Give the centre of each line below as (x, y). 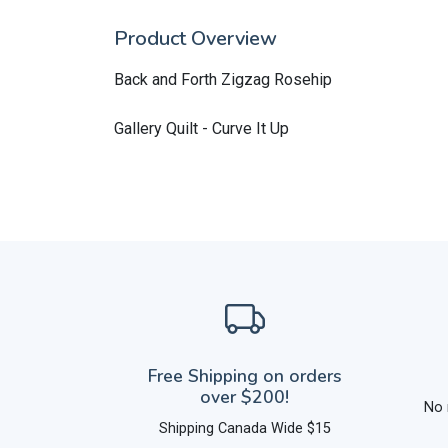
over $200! (244, 397)
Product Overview (195, 38)
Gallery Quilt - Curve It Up (201, 128)
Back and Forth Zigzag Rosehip (223, 79)
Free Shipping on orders (244, 376)
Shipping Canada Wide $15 (244, 428)
